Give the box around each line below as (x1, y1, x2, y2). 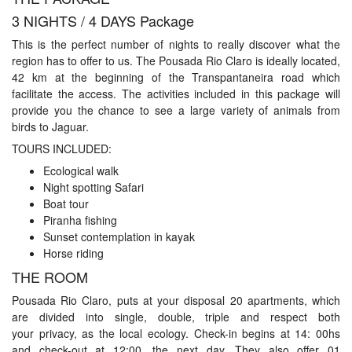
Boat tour (43, 196, 89, 211)
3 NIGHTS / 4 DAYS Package (12, 10, 194, 31)
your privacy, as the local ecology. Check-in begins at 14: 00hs (12, 325, 340, 341)
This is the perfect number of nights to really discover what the (12, 36, 340, 52)
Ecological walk (43, 163, 119, 178)
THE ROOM (12, 266, 88, 287)
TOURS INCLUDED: (12, 141, 112, 156)
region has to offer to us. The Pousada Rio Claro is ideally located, (12, 53, 340, 68)
